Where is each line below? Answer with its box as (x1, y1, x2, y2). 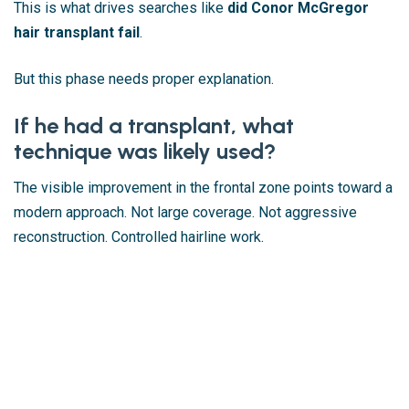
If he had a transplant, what (14, 111, 294, 139)
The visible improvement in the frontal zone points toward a (14, 178, 393, 196)
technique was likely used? (14, 137, 276, 164)
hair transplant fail (14, 23, 140, 41)
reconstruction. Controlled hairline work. (14, 227, 264, 246)
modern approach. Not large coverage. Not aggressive (14, 203, 357, 221)
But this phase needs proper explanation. (14, 69, 274, 88)
